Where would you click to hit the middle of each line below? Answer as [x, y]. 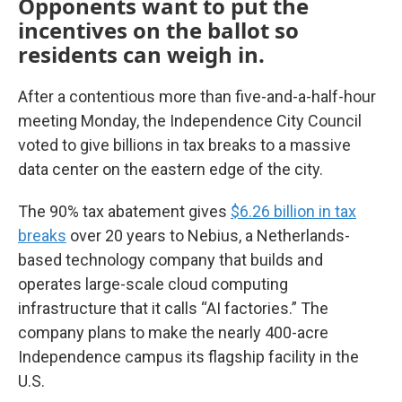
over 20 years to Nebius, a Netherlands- [208, 236]
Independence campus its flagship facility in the [188, 357]
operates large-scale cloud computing [153, 284]
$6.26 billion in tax [293, 211]
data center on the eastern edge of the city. [170, 169]
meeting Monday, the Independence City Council [190, 121]
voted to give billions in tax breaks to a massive [184, 145]
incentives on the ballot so [158, 30]
